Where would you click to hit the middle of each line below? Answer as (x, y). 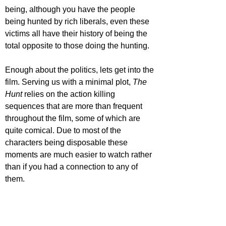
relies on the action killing (71, 94)
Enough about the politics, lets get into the (80, 70)
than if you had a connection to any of (72, 167)
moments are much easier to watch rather (79, 155)
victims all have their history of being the (77, 34)
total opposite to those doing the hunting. (78, 46)
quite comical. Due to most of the (64, 131)
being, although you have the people (71, 10)
